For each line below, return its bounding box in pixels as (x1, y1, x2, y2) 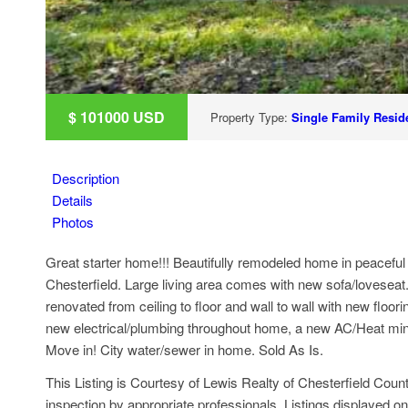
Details (52, 189, 93, 209)
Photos (52, 211, 94, 231)
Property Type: (210, 107, 291, 126)
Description (52, 168, 119, 188)
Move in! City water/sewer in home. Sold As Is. (46, 339, 323, 359)
